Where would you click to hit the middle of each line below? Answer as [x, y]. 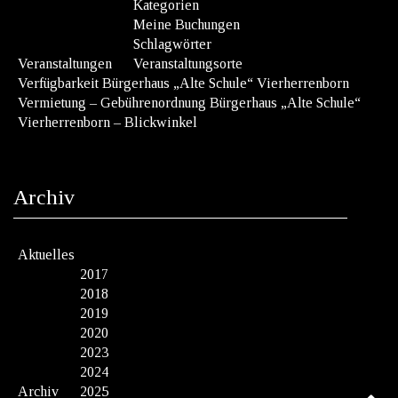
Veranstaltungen [65, 64]
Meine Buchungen [187, 25]
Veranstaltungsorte [188, 64]
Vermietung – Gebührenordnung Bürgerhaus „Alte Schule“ [189, 103]
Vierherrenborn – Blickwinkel [107, 123]
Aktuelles [46, 255]
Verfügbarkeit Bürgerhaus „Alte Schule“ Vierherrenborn [183, 84]
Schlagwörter [172, 44]
